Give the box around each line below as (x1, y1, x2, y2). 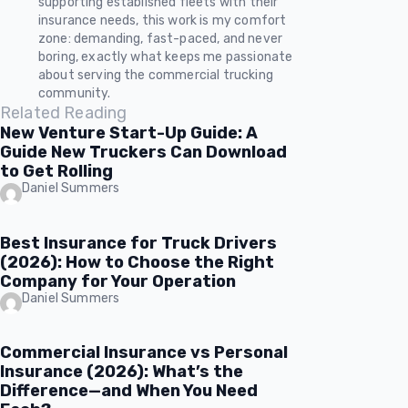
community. (37, 85, 111, 100)
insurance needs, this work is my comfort (37, 12, 287, 27)
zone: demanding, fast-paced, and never (37, 30, 282, 46)
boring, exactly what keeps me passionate (37, 48, 293, 64)
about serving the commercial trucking (37, 66, 273, 82)
